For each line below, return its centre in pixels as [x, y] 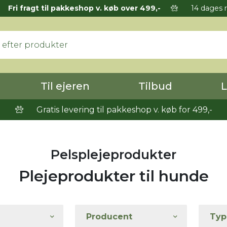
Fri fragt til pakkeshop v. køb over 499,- [84, 8]
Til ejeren [65, 86]
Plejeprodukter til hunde [113, 176]
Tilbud [155, 86]
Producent [109, 217]
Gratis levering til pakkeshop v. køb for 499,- [123, 110]
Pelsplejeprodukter [113, 155]
